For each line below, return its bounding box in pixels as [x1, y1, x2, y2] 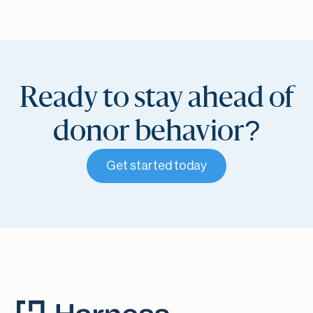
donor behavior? [53, 117, 260, 146]
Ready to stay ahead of [20, 84, 293, 112]
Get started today [106, 159, 207, 172]
